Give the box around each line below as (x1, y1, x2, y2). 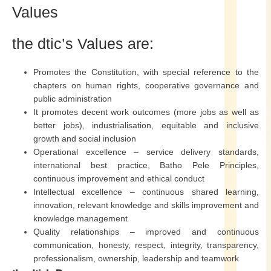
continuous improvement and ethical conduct (33, 174, 204, 183)
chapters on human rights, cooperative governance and (33, 80, 259, 90)
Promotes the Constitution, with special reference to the (33, 67, 259, 77)
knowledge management (33, 214, 128, 223)
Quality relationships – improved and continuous (33, 227, 259, 237)
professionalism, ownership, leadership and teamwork (33, 253, 239, 263)
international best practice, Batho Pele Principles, (33, 160, 259, 170)
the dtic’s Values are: (12, 35, 154, 52)
